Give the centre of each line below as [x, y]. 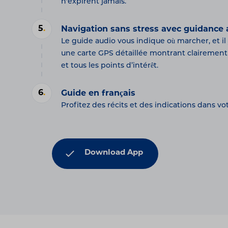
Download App [114, 153]
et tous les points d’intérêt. [110, 66]
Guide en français [98, 94]
